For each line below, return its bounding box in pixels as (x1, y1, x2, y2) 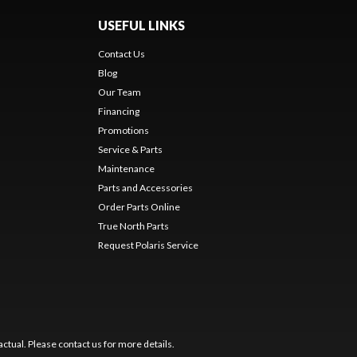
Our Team (97, 85, 141, 98)
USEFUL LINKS (97, 17, 185, 33)
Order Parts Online (97, 200, 180, 213)
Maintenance (97, 162, 155, 175)
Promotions (97, 124, 149, 136)
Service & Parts (97, 143, 163, 155)
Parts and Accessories (97, 181, 193, 194)
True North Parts (97, 219, 169, 232)
